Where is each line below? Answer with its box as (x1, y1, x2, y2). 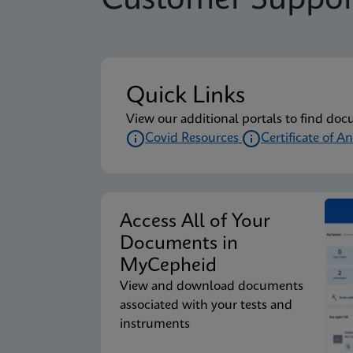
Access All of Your (120, 213, 281, 232)
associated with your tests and (120, 299, 292, 312)
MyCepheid (120, 257, 217, 276)
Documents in (120, 235, 238, 254)
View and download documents (120, 280, 303, 293)
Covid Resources (145, 132, 242, 145)
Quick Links (126, 85, 245, 108)
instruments (120, 318, 190, 331)
